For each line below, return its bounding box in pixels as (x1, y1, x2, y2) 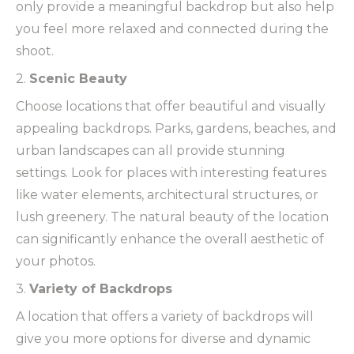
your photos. (16, 253, 96, 269)
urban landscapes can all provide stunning (16, 142, 285, 158)
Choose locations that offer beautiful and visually (16, 98, 326, 114)
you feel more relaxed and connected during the (16, 21, 329, 36)
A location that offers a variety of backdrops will (16, 308, 314, 324)
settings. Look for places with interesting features (16, 164, 326, 180)
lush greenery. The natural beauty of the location (16, 209, 329, 224)
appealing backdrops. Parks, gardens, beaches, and (16, 120, 337, 136)
